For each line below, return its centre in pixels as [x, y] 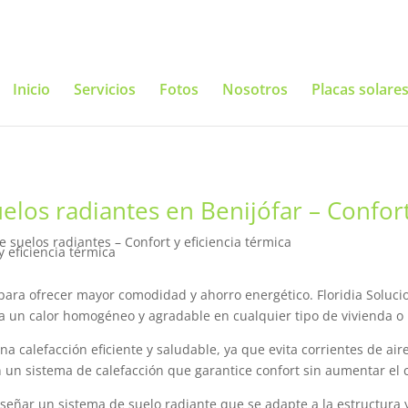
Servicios [104, 89]
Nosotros [255, 89]
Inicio [31, 89]
